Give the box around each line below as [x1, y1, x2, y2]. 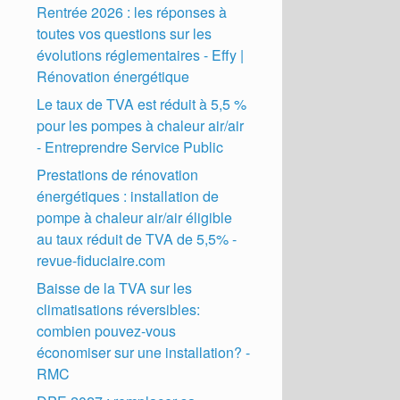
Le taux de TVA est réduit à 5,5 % [37, 93, 247, 114]
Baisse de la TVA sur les [37, 277, 193, 298]
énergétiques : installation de [37, 185, 220, 206]
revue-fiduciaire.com [37, 249, 166, 271]
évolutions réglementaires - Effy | [37, 44, 245, 65]
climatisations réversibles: [37, 298, 201, 320]
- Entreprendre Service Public [37, 136, 224, 157]
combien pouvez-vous [37, 320, 177, 341]
